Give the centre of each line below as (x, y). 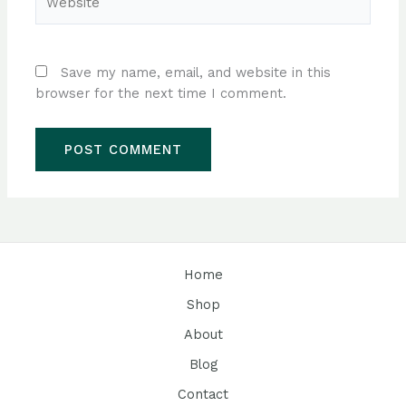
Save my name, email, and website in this (196, 73)
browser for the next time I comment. (161, 94)
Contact (203, 395)
